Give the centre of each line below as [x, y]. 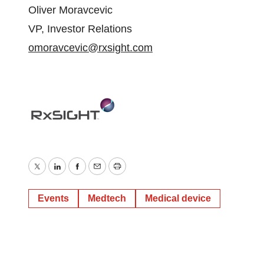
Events [53, 198]
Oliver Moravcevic [70, 10]
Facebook [100, 175]
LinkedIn [76, 175]
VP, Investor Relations [80, 29]
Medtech [107, 198]
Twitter [52, 175]
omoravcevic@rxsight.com [90, 48]
